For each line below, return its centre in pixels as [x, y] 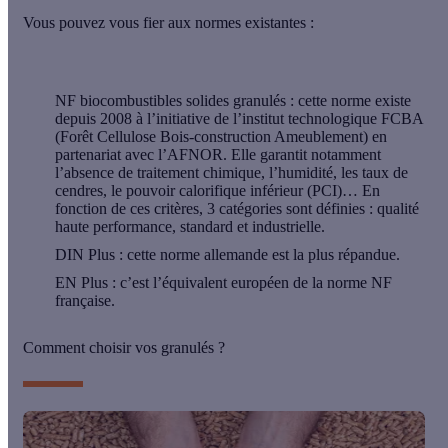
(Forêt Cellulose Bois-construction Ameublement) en [221, 137]
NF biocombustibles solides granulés [170, 101]
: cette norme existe [348, 101]
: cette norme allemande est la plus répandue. [257, 255]
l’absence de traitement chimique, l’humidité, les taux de [231, 173]
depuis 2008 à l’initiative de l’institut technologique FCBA [239, 119]
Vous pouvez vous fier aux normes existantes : [172, 23]
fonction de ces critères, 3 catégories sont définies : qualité [237, 209]
